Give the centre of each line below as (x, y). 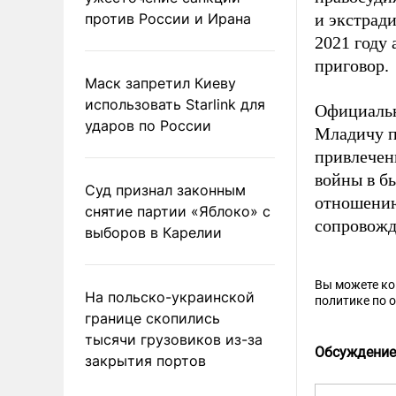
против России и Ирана (168, 18)
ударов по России (148, 125)
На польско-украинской (170, 297)
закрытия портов (145, 360)
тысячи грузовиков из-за (174, 339)
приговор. (352, 65)
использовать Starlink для (175, 104)
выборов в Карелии (153, 232)
